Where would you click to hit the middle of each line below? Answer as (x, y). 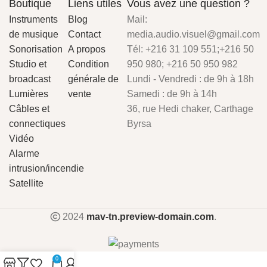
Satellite (26, 183)
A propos (87, 49)
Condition (89, 64)
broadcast (30, 79)
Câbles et (29, 109)
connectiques (37, 124)
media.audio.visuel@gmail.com (193, 34)
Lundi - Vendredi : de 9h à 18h (190, 79)
